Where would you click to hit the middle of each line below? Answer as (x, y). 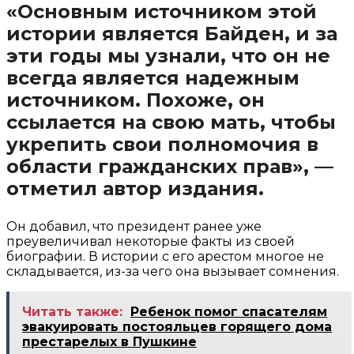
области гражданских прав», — (170, 167)
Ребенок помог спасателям (229, 312)
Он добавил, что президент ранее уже (134, 227)
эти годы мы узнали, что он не (168, 56)
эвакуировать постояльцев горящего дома (177, 327)
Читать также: (72, 312)
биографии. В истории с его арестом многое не (165, 257)
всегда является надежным (153, 78)
